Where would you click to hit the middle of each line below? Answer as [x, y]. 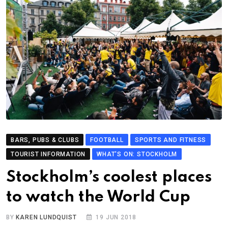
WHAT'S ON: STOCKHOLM [137, 154]
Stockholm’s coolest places [109, 178]
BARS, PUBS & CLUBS [45, 140]
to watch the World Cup [98, 197]
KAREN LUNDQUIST [46, 218]
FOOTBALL [107, 140]
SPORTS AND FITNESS [170, 140]
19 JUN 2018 [116, 218]
